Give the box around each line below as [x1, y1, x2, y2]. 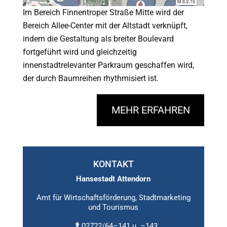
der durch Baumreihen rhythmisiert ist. [22, 73, 159, 83]
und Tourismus [88, 202, 139, 212]
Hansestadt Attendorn [76, 174, 151, 183]
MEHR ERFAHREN [111, 104, 190, 117]
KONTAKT [93, 158, 134, 169]
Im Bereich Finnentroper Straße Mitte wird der [22, 7, 184, 17]
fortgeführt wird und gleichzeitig [22, 47, 137, 57]
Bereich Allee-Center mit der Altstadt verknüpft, [22, 20, 187, 30]
